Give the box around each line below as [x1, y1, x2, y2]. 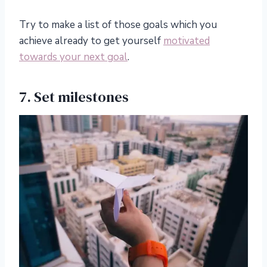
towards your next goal [19, 50, 128, 64]
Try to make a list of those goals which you [19, 18, 217, 32]
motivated [163, 34, 210, 48]
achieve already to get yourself [19, 34, 163, 48]
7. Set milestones [19, 87, 129, 107]
